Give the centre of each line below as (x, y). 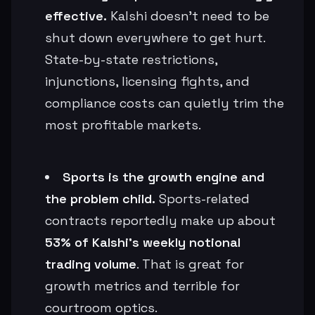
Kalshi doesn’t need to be (188, 15)
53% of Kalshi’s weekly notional (143, 242)
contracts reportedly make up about (160, 220)
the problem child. (100, 198)
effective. (76, 15)
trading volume (91, 264)
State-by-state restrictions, (131, 59)
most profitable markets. (123, 124)
